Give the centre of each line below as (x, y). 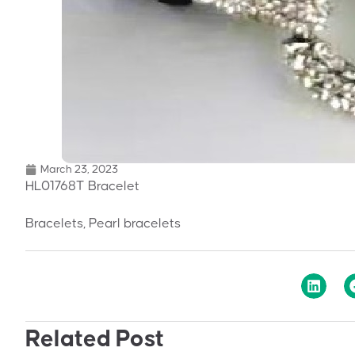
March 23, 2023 (79, 169)
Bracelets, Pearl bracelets (103, 223)
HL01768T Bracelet (82, 186)
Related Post (95, 339)
